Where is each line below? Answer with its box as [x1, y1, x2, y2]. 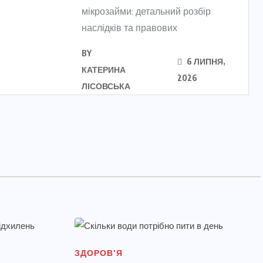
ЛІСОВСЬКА [82, 81, 130, 91]
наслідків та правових [82, 22, 177, 34]
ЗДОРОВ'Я [75, 248, 123, 259]
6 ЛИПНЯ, [185, 56, 226, 66]
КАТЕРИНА [82, 65, 126, 75]
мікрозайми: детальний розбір [82, 5, 211, 18]
